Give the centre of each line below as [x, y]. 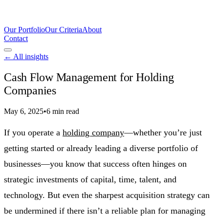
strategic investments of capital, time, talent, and [90, 179]
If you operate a [33, 132]
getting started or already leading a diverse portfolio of [101, 148]
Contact [16, 38]
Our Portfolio [24, 30]
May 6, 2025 [24, 111]
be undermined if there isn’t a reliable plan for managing [105, 210]
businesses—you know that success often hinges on [95, 164]
